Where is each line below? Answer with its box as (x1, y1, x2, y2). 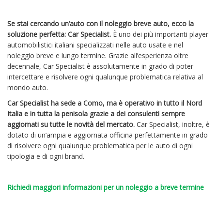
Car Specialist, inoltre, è (135, 119, 210, 129)
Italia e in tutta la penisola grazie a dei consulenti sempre (7, 108, 185, 118)
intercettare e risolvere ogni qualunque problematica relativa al (7, 72, 203, 81)
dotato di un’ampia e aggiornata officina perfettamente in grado (7, 130, 208, 139)
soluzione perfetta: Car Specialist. (7, 29, 111, 39)
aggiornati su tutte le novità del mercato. (7, 119, 135, 129)
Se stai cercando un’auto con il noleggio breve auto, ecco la (7, 18, 194, 28)
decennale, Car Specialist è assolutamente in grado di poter (7, 61, 193, 71)
